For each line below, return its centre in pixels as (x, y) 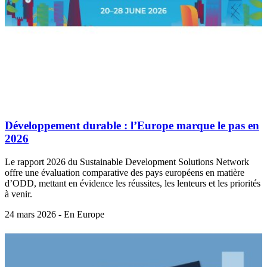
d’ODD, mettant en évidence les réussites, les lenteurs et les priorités (133, 183)
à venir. (18, 194)
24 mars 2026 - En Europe (55, 214)
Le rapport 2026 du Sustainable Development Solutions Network (127, 162)
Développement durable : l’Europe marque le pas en (132, 125)
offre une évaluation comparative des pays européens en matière (125, 172)
